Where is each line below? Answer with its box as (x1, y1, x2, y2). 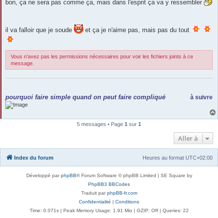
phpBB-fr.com (107, 190, 137, 196)
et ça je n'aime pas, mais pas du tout (83, 26, 191, 34)
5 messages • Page (77, 121, 125, 127)
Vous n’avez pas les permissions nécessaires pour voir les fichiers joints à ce (11, 54, 193, 60)
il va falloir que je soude (5, 26, 74, 34)
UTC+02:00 (185, 155, 213, 161)
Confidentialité (79, 199, 111, 205)
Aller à (178, 134, 198, 143)
